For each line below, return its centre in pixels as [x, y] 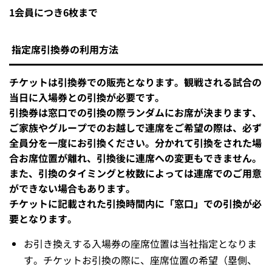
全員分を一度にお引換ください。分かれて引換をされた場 [135, 143]
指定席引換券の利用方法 [65, 49]
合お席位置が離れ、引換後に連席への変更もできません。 [135, 158]
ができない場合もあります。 [72, 189]
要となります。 [43, 219]
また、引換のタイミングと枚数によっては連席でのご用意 [135, 173]
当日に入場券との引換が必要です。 [87, 97]
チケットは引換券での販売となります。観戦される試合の [135, 82]
